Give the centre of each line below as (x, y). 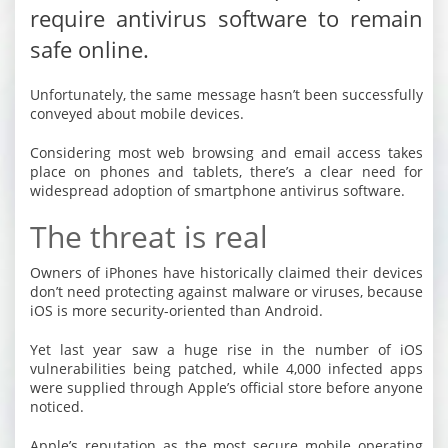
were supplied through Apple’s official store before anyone (226, 387)
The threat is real (149, 236)
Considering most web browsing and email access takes (226, 152)
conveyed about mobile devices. (137, 113)
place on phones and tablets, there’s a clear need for (226, 171)
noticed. (57, 406)
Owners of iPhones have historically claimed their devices (226, 272)
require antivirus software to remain (226, 18)
